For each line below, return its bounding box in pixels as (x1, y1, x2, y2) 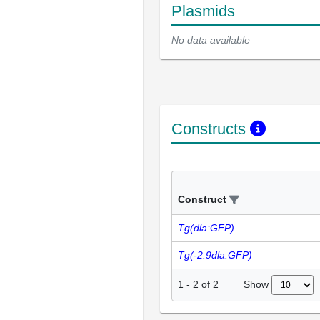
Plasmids (171, 1, 235, 20)
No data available (171, 34, 250, 46)
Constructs (171, 119, 250, 138)
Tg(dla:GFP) (178, 221, 234, 234)
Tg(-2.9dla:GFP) (178, 249, 252, 261)
